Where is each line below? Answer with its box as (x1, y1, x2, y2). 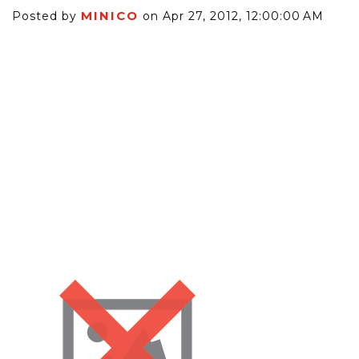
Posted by (12, 9, 81, 23)
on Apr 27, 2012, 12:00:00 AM (139, 9, 324, 23)
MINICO (81, 8, 139, 23)
